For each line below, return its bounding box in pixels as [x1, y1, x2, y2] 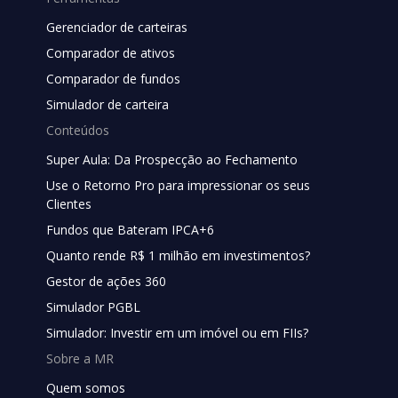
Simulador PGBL [46, 298, 140, 316]
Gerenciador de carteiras [46, 19, 187, 36]
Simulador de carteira [46, 96, 169, 114]
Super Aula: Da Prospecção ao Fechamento [46, 151, 298, 169]
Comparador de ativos [46, 44, 175, 62]
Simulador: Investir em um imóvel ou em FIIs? [46, 324, 308, 342]
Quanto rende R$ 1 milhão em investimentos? [46, 247, 310, 265]
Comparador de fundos [46, 70, 180, 88]
